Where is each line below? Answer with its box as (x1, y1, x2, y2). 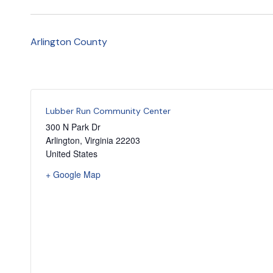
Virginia (85, 134, 113, 147)
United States (46, 147, 97, 160)
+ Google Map (46, 168, 101, 181)
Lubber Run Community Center (46, 105, 171, 117)
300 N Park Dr (46, 121, 101, 133)
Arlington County (30, 35, 107, 49)
